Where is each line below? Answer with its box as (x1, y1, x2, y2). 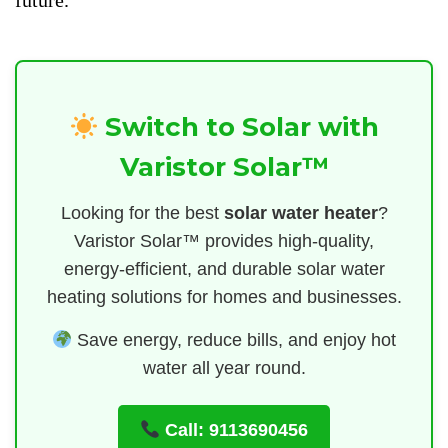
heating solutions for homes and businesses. (46, 287, 402, 308)
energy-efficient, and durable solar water (63, 259, 385, 280)
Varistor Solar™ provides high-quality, (74, 231, 374, 252)
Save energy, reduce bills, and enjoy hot (72, 330, 397, 351)
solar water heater (223, 203, 378, 224)
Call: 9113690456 (160, 420, 309, 441)
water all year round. (142, 358, 306, 379)
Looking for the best (60, 203, 224, 224)
